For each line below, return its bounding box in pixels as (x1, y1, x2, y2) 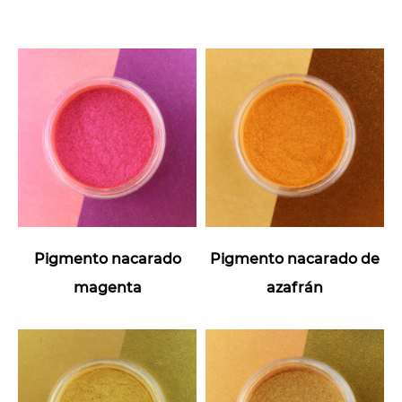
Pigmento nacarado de (210, 250, 380, 267)
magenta (73, 279, 142, 296)
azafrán (267, 279, 323, 296)
